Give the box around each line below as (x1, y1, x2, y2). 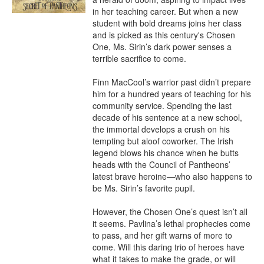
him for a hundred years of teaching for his (93, 88, 251, 100)
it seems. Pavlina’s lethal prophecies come (93, 217, 250, 229)
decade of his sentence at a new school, (93, 111, 242, 123)
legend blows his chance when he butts (93, 147, 239, 159)
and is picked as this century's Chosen (93, 29, 235, 41)
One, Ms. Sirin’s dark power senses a (93, 41, 232, 52)
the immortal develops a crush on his (93, 123, 230, 135)
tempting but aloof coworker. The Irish (93, 135, 233, 147)
